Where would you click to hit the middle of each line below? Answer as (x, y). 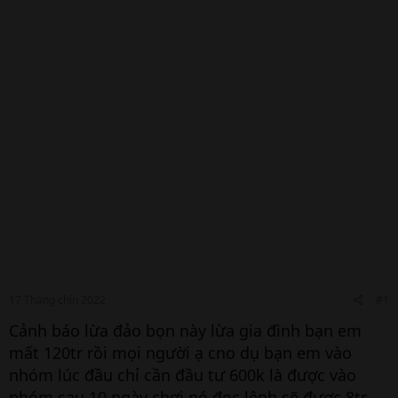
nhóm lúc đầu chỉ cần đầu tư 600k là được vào (183, 375)
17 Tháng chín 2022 (57, 300)
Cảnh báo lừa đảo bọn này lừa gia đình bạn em (185, 330)
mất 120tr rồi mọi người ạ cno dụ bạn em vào (180, 353)
